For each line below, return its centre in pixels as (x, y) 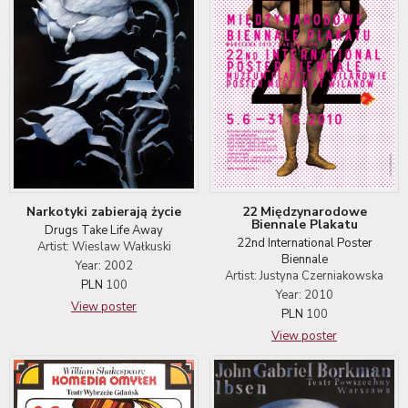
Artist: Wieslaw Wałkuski (104, 247)
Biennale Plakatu (304, 224)
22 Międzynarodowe (304, 211)
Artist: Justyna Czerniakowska (304, 275)
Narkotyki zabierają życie (104, 212)
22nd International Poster (304, 243)
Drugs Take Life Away (104, 231)
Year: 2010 (304, 295)
